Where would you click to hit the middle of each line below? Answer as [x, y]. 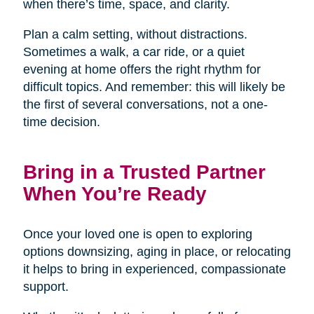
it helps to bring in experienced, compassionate [154, 269]
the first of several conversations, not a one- [145, 104]
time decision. [61, 122]
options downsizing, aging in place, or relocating [157, 251]
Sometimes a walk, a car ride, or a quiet [134, 52]
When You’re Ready [115, 193]
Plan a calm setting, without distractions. [135, 34]
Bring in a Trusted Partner [144, 171]
